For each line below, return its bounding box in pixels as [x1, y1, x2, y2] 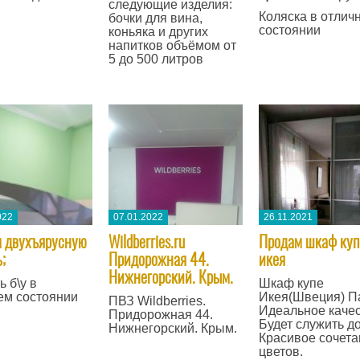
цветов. [258, 345, 303, 358]
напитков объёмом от [108, 39, 236, 52]
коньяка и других [108, 25, 208, 39]
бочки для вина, [108, 11, 202, 25]
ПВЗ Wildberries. [108, 294, 206, 308]
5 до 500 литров [108, 52, 203, 66]
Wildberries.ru [108, 231, 185, 252]
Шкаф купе [258, 276, 324, 290]
